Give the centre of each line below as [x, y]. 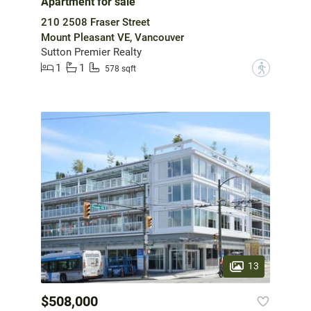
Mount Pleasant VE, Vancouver [112, 37]
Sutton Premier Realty [91, 52]
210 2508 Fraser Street [95, 22]
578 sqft [120, 69]
